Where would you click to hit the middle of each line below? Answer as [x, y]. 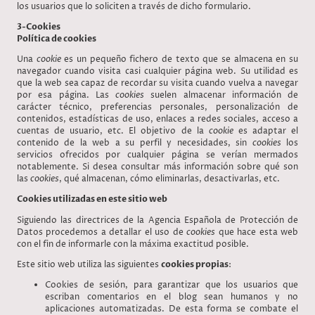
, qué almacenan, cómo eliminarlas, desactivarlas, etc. [169, 179]
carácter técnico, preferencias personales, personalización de [157, 108]
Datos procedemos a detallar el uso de [102, 232]
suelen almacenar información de [221, 96]
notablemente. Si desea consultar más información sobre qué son [157, 167]
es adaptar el [266, 131]
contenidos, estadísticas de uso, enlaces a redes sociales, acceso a [157, 120]
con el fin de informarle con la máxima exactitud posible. [133, 244]
